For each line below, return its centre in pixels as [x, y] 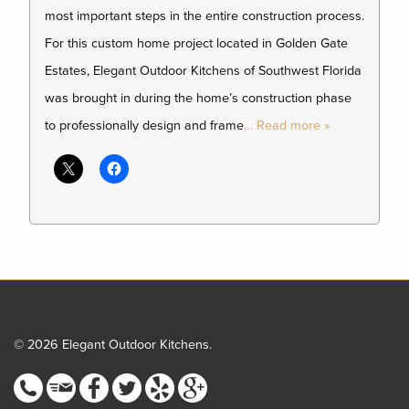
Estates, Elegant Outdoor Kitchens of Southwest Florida [203, 70]
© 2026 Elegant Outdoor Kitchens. [113, 344]
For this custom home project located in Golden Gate [196, 43]
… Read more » [287, 125]
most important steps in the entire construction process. [204, 16]
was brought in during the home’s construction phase [198, 98]
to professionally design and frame [144, 125]
